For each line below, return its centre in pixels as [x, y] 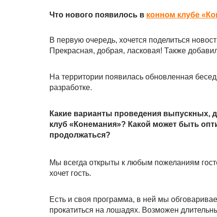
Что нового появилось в [98, 15]
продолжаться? [80, 135]
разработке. [71, 87]
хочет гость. [70, 173]
